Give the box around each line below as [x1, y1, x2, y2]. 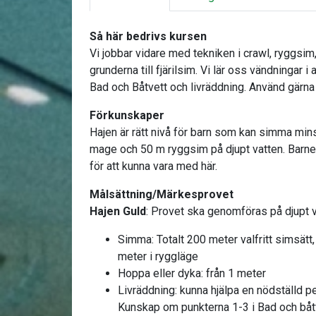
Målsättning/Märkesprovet [90, 188, 233, 201]
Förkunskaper [90, 109, 164, 122]
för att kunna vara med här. [90, 159, 217, 173]
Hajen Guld [90, 205, 146, 218]
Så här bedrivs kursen [90, 30, 207, 43]
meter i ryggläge [118, 250, 198, 263]
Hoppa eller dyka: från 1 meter [118, 267, 266, 280]
